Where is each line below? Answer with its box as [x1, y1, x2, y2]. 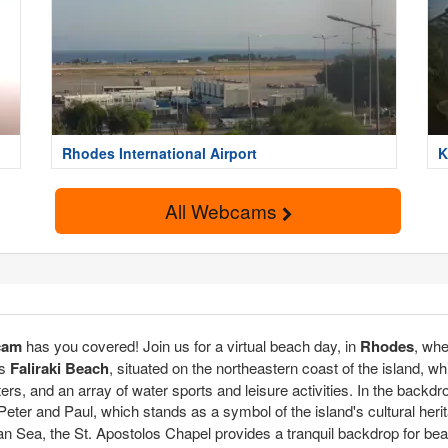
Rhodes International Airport [62, 143, 257, 164]
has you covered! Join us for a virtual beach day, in [22, 334, 360, 356]
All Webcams [164, 197, 282, 225]
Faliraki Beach [10, 356, 109, 379]
